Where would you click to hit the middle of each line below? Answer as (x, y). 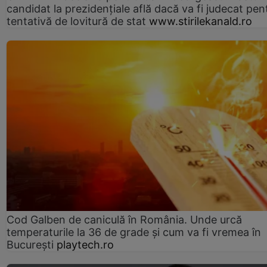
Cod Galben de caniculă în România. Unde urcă (124, 220)
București (30, 245)
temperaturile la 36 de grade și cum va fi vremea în (134, 232)
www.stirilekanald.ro (201, 21)
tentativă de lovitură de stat (76, 21)
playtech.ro (85, 245)
